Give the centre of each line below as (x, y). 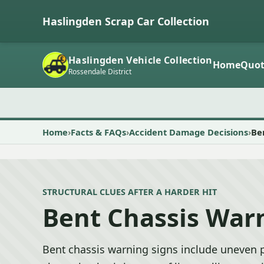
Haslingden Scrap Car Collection (126, 21)
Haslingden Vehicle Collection (141, 60)
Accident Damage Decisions (189, 132)
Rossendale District (100, 71)
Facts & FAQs (98, 132)
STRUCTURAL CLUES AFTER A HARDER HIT (130, 192)
